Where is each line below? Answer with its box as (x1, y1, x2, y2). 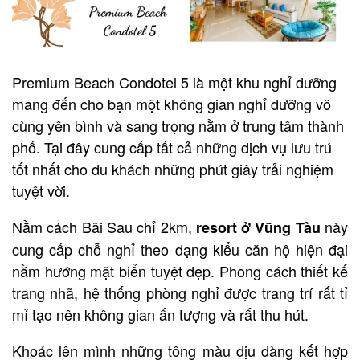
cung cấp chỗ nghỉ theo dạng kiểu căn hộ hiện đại (12, 239, 348, 260)
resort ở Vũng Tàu (195, 217, 321, 239)
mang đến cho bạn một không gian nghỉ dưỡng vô (12, 93, 331, 115)
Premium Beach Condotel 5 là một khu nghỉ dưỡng (12, 72, 337, 93)
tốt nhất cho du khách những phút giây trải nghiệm (12, 158, 333, 180)
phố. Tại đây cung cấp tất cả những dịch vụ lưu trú (12, 137, 332, 158)
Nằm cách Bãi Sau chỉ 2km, (12, 216, 196, 238)
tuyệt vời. (12, 180, 70, 202)
